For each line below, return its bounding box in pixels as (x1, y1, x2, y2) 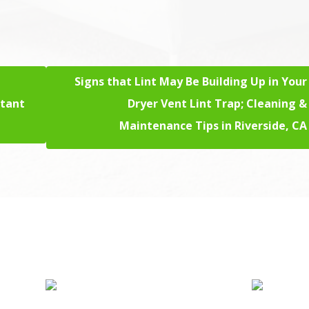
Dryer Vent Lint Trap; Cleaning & (128, 95, 308, 111)
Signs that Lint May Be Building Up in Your (74, 73, 308, 89)
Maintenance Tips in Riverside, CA (119, 117, 308, 133)
